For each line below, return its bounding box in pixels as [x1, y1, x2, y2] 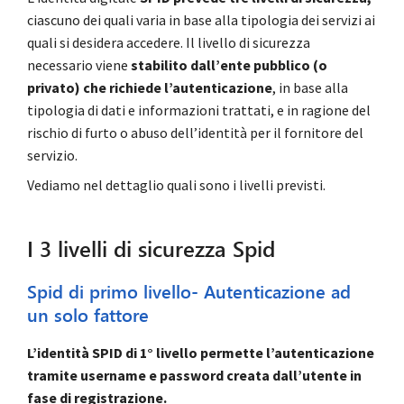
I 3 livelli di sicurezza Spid [27, 233, 275, 264]
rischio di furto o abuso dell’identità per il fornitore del [27, 124, 363, 142]
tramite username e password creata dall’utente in [27, 366, 362, 385]
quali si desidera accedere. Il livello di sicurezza [27, 33, 310, 51]
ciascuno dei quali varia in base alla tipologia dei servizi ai [27, 11, 375, 29]
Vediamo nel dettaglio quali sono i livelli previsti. [27, 176, 326, 194]
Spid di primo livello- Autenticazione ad [27, 279, 351, 306]
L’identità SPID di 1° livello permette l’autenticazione [27, 344, 374, 363]
